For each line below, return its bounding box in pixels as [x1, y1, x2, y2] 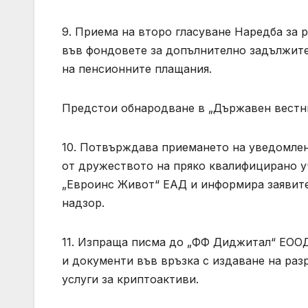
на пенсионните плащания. [62, 62, 212, 76]
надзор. [62, 196, 104, 210]
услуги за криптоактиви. [62, 272, 199, 287]
